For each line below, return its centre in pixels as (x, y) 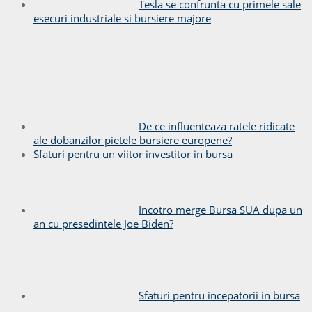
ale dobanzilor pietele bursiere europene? (133, 140)
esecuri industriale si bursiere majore (122, 18)
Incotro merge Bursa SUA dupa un (220, 209)
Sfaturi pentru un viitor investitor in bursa (133, 154)
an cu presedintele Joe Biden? (103, 223)
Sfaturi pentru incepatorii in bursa (219, 295)
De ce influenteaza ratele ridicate (217, 126)
